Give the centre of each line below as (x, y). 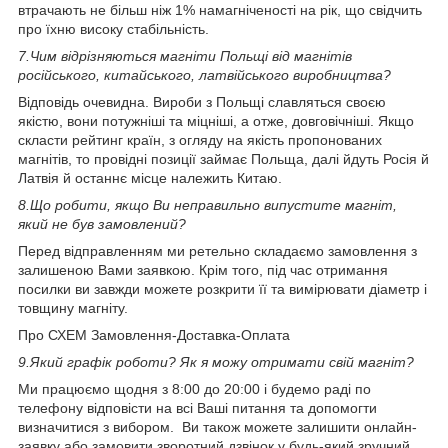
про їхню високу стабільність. (113, 28)
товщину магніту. (73, 307)
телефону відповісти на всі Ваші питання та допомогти (197, 407)
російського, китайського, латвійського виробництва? (204, 74)
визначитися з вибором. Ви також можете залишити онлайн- (217, 426)
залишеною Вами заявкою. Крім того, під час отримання (203, 269)
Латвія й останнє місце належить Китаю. (150, 177)
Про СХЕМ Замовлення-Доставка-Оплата (154, 334)
